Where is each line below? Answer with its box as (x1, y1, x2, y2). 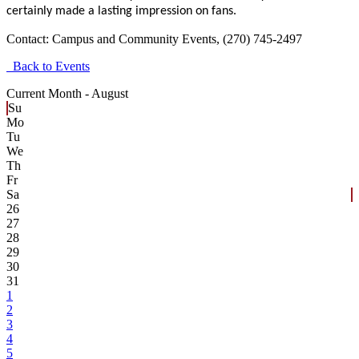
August (91, 86, 128, 100)
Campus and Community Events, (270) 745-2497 (52, 31, 302, 46)
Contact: (6, 31, 52, 46)
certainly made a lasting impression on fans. (6, 4, 236, 18)
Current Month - (6, 86, 91, 100)
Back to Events (6, 58, 90, 73)
